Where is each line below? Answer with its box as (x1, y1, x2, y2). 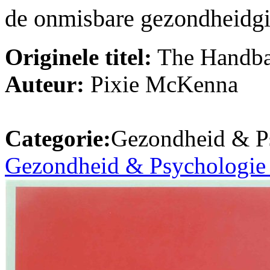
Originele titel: (5, 44, 152, 71)
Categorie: (5, 125, 111, 152)
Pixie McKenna (84, 71, 238, 98)
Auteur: (5, 71, 84, 98)
